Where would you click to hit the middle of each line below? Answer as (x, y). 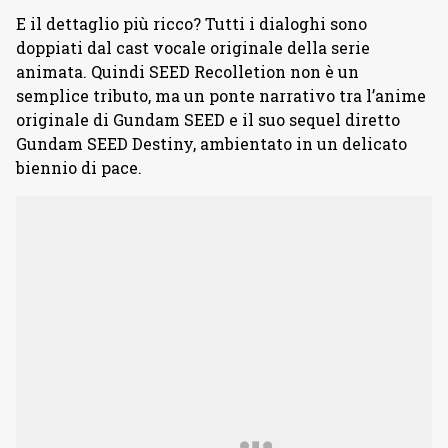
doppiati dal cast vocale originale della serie (193, 47)
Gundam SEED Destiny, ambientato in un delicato (211, 143)
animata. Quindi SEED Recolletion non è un (187, 71)
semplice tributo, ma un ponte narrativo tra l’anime (221, 95)
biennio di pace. (79, 167)
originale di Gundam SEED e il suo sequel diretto (208, 119)
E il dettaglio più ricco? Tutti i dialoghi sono (191, 23)
